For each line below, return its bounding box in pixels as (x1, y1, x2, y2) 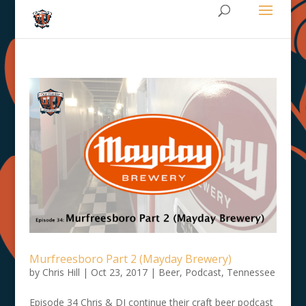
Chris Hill (42, 265, 80, 279)
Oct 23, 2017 (90, 265, 148, 279)
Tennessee (226, 265, 275, 279)
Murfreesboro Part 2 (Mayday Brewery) (29, 251, 232, 266)
